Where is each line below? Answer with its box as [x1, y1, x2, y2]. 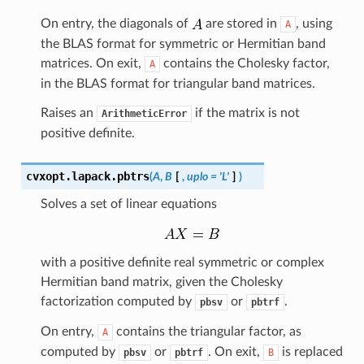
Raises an [40, 106, 97, 119]
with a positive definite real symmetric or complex [40, 255, 324, 269]
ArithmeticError [101, 107, 187, 119]
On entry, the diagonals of [40, 16, 192, 30]
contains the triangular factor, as [112, 324, 301, 338]
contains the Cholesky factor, [159, 56, 330, 70]
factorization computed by [40, 294, 195, 308]
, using [295, 16, 332, 30]
